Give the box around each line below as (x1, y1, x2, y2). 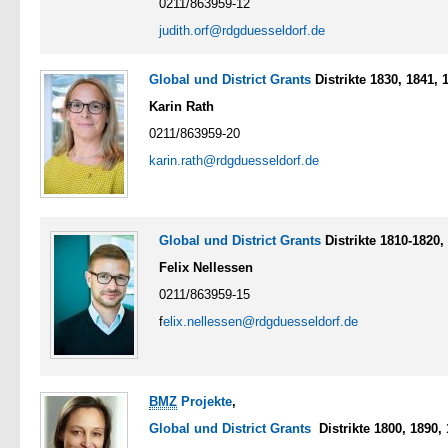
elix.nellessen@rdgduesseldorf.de (163, 313, 358, 329)
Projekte (177, 393, 232, 409)
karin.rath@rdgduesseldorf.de (149, 152, 319, 168)
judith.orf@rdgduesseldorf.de (159, 22, 325, 38)
